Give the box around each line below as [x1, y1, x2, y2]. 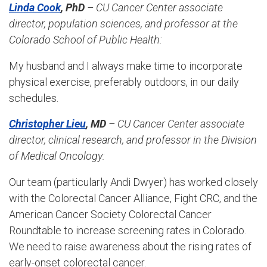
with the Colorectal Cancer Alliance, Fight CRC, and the [9, 192, 257, 205]
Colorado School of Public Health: [9, 33, 162, 46]
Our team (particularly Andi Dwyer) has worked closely [9, 176, 258, 189]
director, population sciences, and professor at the [9, 17, 238, 30]
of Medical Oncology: [9, 150, 105, 163]
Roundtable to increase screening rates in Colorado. [9, 224, 246, 237]
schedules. [9, 91, 58, 104]
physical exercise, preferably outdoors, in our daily [9, 75, 239, 88]
